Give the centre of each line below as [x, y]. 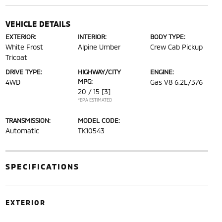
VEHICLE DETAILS [38, 23]
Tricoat [16, 57]
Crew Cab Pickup [177, 47]
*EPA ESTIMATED [95, 100]
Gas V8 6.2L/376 [177, 82]
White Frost [24, 47]
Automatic [22, 130]
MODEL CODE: [99, 120]
